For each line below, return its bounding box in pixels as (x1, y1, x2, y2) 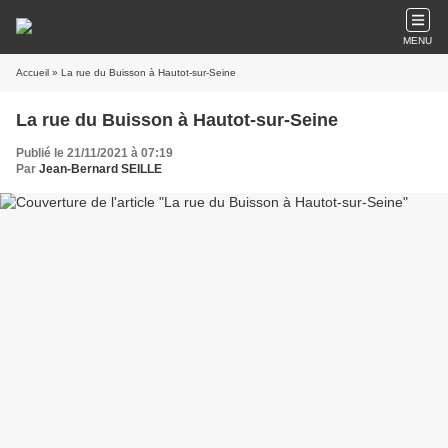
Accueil (16, 67, 49, 78)
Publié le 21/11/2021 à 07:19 (16, 146, 173, 160)
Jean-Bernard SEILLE (39, 162, 162, 176)
